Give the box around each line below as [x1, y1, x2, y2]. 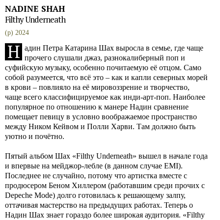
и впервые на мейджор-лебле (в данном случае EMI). [5, 162, 183, 170]
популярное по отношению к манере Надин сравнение [5, 103, 189, 111]
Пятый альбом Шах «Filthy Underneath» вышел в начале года [5, 152, 208, 160]
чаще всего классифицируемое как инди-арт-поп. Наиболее [5, 93, 205, 101]
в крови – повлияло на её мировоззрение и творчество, [5, 83, 190, 91]
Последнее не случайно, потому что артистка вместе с [5, 171, 187, 180]
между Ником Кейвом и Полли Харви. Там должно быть [5, 122, 195, 131]
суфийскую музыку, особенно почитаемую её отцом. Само [5, 63, 201, 72]
